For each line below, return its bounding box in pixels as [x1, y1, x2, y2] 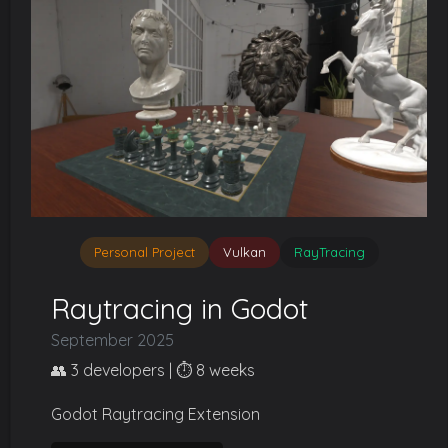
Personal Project [93, 244, 195, 260]
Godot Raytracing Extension [51, 404, 260, 424]
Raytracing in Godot [51, 291, 308, 326]
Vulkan [222, 244, 266, 260]
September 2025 [51, 330, 174, 350]
